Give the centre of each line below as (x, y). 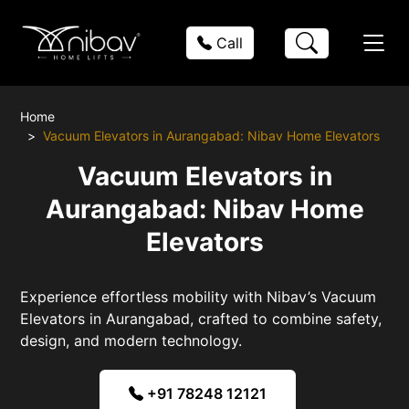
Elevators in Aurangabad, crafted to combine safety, (201, 318)
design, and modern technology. (131, 340)
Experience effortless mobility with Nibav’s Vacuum (199, 296)
